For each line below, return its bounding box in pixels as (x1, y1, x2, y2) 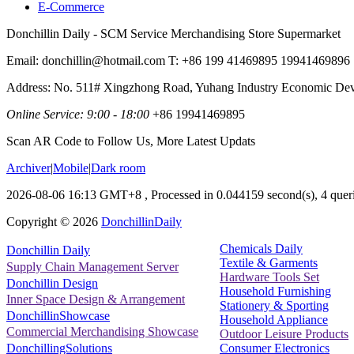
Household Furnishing (220, 284, 331, 298)
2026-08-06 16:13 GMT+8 (6, 187, 141, 201)
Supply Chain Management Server (6, 260, 179, 273)
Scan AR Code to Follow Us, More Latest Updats (6, 134, 255, 148)
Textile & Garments (220, 255, 318, 269)
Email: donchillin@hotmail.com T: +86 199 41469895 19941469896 (6, 53, 350, 67)
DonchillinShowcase (6, 308, 110, 322)
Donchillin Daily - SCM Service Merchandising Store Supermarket (6, 26, 341, 40)
